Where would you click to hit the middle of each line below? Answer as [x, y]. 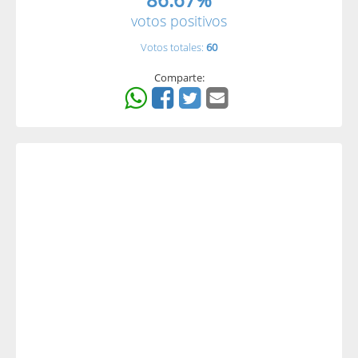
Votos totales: [173, 47]
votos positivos [179, 21]
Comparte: [179, 78]
